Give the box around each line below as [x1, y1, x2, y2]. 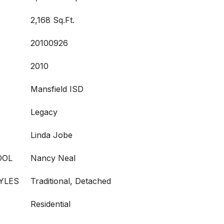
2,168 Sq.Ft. [30, 15, 74, 25]
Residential [30, 199, 70, 209]
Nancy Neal [30, 153, 75, 163]
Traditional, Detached [30, 176, 111, 186]
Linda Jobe [30, 130, 72, 140]
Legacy [30, 107, 57, 117]
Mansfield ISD [30, 84, 83, 94]
